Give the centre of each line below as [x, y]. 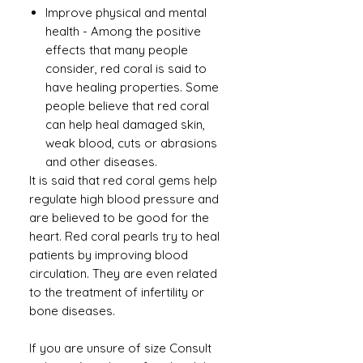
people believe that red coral [127, 106]
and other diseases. [101, 162]
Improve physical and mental [126, 13]
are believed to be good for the [119, 218]
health [62, 32]
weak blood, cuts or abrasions [131, 143]
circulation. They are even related [123, 274]
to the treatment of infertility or [117, 293]
